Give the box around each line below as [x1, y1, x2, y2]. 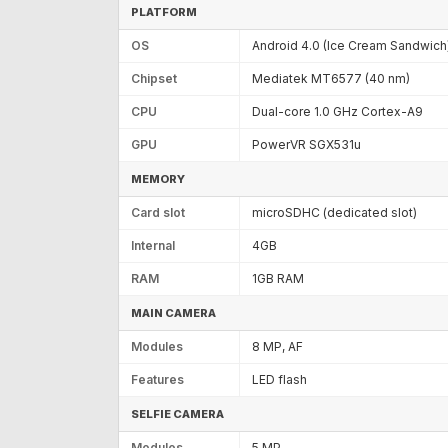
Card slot [131, 204, 185, 220]
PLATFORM [131, 4, 197, 19]
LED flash [252, 371, 307, 387]
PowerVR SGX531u [252, 136, 361, 152]
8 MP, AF [252, 338, 303, 354]
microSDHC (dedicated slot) [252, 204, 417, 220]
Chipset [131, 70, 177, 86]
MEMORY [131, 171, 185, 186]
